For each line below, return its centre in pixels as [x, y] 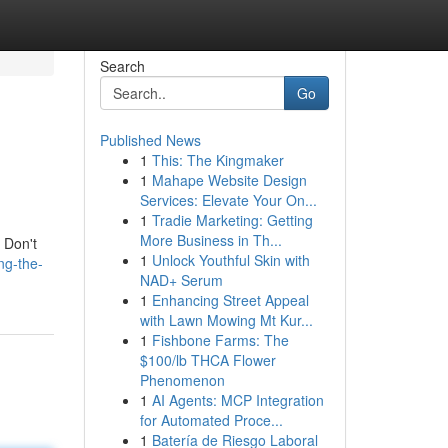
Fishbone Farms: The [220, 340]
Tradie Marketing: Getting [232, 220]
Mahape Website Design [229, 180]
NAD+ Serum [181, 280]
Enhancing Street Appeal [230, 300]
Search [122, 66]
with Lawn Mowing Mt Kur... [226, 320]
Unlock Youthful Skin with [230, 260]
